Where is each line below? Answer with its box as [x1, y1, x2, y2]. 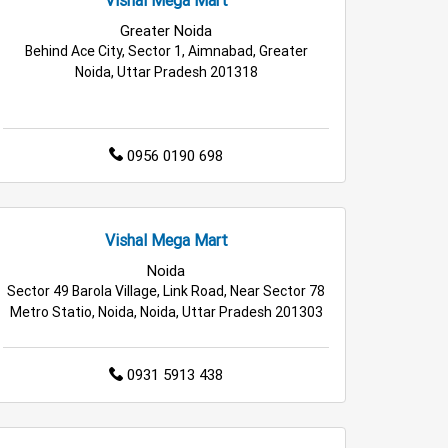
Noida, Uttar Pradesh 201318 [74, 62, 258, 81]
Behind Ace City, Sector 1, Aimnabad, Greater [24, 41, 308, 60]
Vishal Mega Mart [104, 230, 228, 251]
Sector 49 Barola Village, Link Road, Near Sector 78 [7, 282, 325, 301]
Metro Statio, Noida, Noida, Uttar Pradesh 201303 [9, 303, 323, 322]
